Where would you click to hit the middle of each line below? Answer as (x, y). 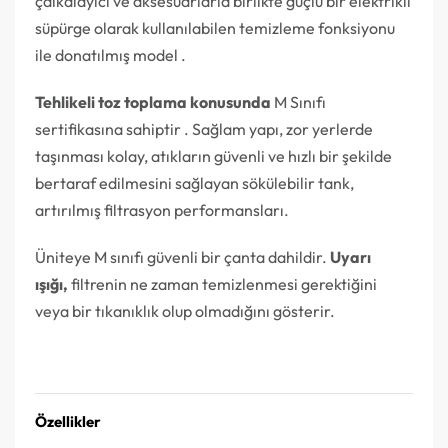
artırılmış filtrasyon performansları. (162, 209)
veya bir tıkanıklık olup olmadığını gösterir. (185, 310)
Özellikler (68, 421)
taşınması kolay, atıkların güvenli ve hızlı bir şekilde (213, 155)
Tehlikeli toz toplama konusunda (153, 101)
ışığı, (51, 283)
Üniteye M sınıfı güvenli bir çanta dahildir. (182, 256)
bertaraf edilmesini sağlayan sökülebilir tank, (194, 182)
